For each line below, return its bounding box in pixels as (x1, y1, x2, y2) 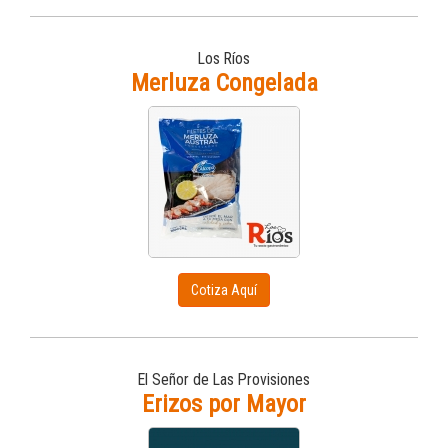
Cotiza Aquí (191, 282, 257, 298)
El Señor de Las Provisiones (138, 370, 310, 389)
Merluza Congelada (130, 69, 318, 97)
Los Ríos (198, 49, 250, 68)
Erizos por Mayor (142, 390, 306, 418)
